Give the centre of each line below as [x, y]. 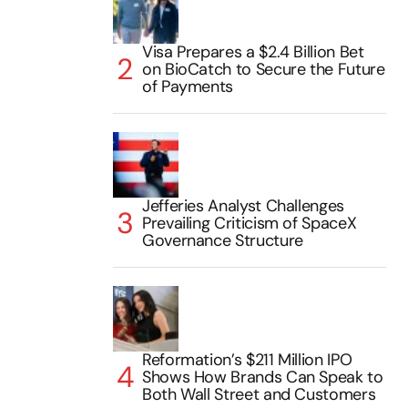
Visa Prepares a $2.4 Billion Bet [253, 51]
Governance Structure [223, 240]
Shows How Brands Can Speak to [263, 377]
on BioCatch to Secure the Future [264, 69]
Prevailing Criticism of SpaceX [250, 223]
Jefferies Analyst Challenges [243, 205]
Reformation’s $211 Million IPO [247, 359]
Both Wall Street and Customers [259, 394]
